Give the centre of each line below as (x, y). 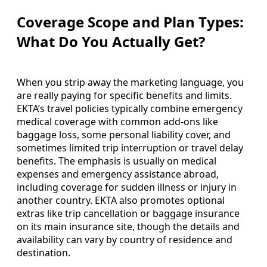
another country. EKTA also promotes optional (121, 200)
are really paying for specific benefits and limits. (124, 95)
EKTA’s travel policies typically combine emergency (130, 108)
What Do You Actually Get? (111, 41)
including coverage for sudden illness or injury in (127, 187)
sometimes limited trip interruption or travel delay (130, 148)
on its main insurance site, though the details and (128, 226)
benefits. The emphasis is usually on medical (117, 161)
